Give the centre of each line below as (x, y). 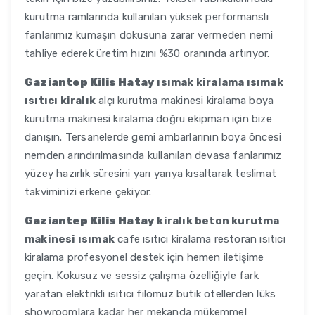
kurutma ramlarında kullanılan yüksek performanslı (147, 17)
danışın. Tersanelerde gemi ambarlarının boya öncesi (153, 137)
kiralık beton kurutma (217, 221)
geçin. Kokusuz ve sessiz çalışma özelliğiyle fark (142, 276)
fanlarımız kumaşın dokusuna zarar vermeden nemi (149, 36)
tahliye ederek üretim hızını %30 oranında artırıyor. (147, 54)
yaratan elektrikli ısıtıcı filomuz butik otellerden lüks (150, 294)
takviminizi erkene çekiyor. (88, 192)
